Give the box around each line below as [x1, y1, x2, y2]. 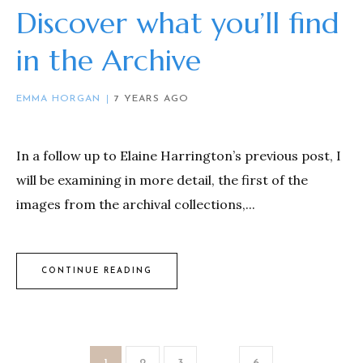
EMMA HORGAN [16, 94, 100, 105]
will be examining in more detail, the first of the [16, 172, 308, 189]
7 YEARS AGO [114, 94, 189, 105]
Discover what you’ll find [16, 5, 340, 42]
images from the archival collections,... [16, 196, 255, 213]
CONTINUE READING [41, 266, 152, 275]
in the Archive [16, 42, 201, 79]
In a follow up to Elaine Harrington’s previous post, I [16, 147, 341, 164]
